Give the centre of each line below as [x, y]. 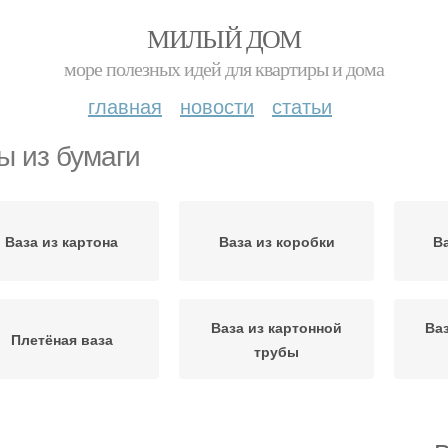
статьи [302, 105]
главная [125, 105]
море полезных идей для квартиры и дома [224, 68]
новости [217, 105]
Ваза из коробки [276, 241]
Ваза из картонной [276, 327]
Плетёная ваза [61, 339]
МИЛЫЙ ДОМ [224, 38]
